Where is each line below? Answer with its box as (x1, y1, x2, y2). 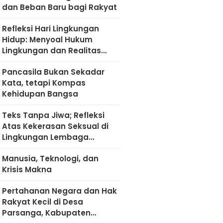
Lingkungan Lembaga (1, 132, 89, 142)
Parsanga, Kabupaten (1, 208, 91, 218)
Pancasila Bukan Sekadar (1, 67, 105, 77)
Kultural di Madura (1, 56, 75, 67)
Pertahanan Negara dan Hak (1, 186, 117, 196)
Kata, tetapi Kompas (1, 78, 86, 88)
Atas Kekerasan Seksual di (1, 121, 109, 131)
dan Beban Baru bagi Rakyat (1, 2, 117, 12)
